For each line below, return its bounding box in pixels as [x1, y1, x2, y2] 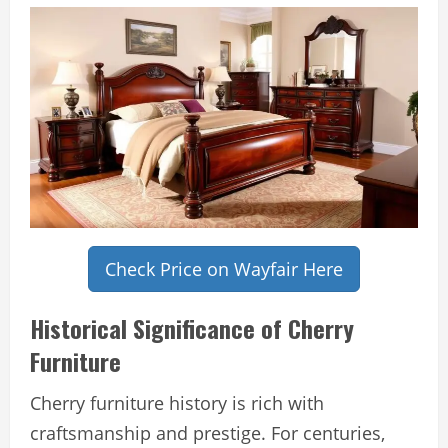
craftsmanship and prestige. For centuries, [30, 421, 385, 446]
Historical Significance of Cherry [30, 310, 354, 347]
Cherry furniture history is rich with [30, 391, 324, 416]
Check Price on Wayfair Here [105, 257, 343, 282]
